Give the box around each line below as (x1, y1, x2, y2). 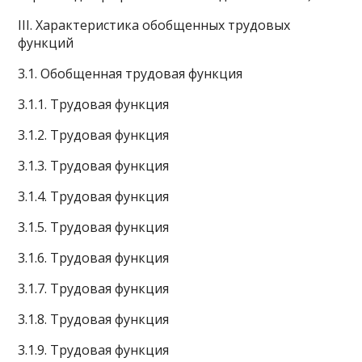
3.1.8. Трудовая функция (18, 310, 170, 328)
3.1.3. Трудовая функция (18, 157, 170, 175)
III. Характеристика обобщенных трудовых (18, 16, 291, 34)
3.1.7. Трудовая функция (18, 280, 170, 297)
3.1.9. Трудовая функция (18, 341, 170, 359)
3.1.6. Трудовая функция (18, 249, 170, 267)
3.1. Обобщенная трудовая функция (18, 65, 243, 82)
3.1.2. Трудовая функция (18, 126, 170, 144)
